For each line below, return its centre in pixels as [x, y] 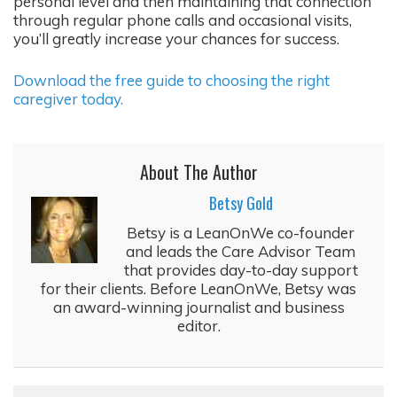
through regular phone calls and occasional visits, [183, 20]
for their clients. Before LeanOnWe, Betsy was [198, 289]
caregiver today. [68, 98]
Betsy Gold [241, 203]
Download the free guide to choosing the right [171, 80]
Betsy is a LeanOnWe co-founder [241, 233]
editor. [198, 326]
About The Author [198, 172]
